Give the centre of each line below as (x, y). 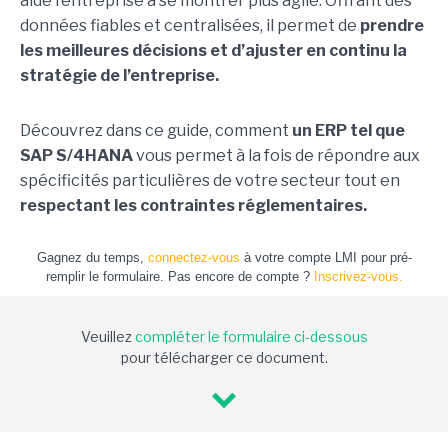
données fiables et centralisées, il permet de (190, 26)
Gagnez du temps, (92, 258)
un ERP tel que (348, 131)
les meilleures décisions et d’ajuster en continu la (213, 51)
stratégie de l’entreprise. (119, 76)
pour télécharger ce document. (224, 358)
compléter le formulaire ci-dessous (251, 337)
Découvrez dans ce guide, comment (156, 131)
